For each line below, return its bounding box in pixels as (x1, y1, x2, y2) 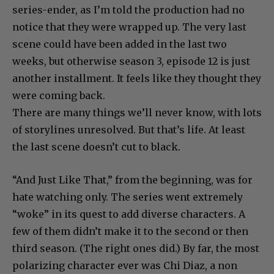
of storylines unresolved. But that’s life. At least (12, 124, 245, 136)
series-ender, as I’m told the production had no (12, 4, 245, 17)
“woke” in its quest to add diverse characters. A (12, 208, 245, 221)
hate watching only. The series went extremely (12, 191, 243, 204)
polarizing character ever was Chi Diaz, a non (12, 259, 237, 272)
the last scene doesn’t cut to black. (12, 141, 180, 154)
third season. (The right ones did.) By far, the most (12, 242, 259, 255)
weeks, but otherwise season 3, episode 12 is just (12, 55, 250, 68)
